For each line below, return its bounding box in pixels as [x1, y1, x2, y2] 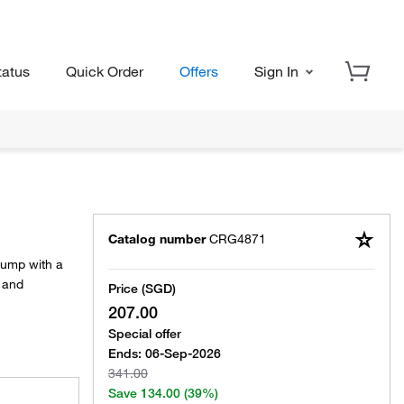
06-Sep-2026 [145, 345, 221, 362]
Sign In [254, 61, 302, 80]
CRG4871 [209, 231, 266, 247]
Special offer [108, 326, 181, 342]
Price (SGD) [108, 280, 176, 297]
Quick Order [66, 61, 143, 80]
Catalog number [108, 231, 206, 247]
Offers [179, 61, 218, 80]
